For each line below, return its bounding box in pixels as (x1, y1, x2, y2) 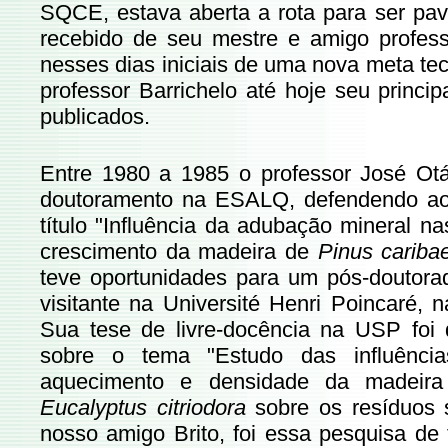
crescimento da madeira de (40, 239, 309, 264)
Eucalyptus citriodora (40, 395, 256, 420)
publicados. (40, 104, 150, 129)
